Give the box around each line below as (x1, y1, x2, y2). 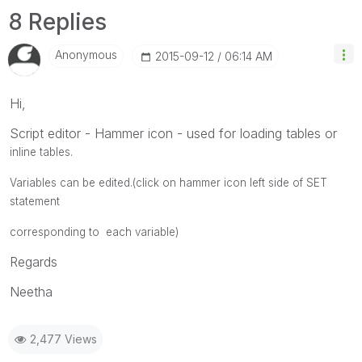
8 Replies (8, 8, 107, 36)
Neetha (10, 284, 53, 300)
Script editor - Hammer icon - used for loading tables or (10, 125, 337, 141)
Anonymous (55, 48, 117, 61)
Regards (10, 254, 57, 270)
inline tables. (10, 145, 73, 158)
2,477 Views (30, 332, 97, 346)
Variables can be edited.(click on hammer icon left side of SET (10, 176, 327, 189)
